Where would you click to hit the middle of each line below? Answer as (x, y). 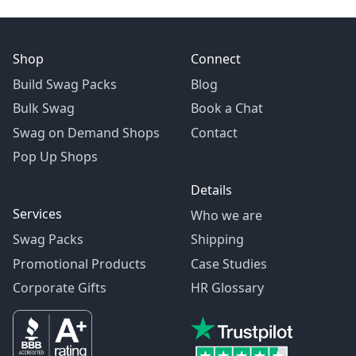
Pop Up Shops (55, 157)
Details (211, 190)
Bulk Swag (44, 108)
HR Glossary (227, 287)
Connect (216, 59)
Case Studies (229, 263)
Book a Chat (227, 108)
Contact (214, 132)
